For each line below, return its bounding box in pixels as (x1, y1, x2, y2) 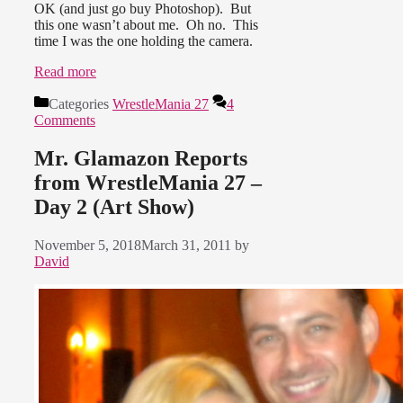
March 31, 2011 (141, 237, 231, 254)
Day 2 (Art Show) (34, 195, 194, 219)
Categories (49, 96, 112, 112)
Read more (34, 64, 96, 80)
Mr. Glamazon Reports (34, 147, 247, 171)
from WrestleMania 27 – (34, 171, 262, 195)
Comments (34, 112, 95, 129)
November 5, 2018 (34, 237, 141, 254)
